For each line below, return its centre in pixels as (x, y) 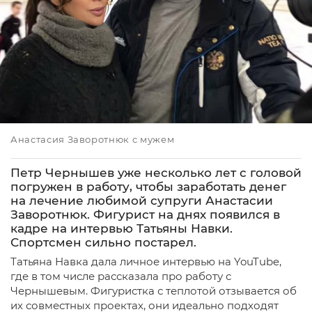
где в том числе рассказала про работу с (121, 276)
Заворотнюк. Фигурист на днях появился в (145, 214)
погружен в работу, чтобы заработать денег (148, 187)
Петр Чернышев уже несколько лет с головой (156, 173)
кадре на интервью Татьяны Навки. (122, 228)
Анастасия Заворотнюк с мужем (93, 139)
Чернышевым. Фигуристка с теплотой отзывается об (154, 291)
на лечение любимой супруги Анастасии (142, 201)
